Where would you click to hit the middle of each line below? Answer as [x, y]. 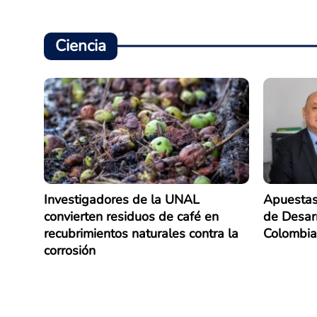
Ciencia [81, 46]
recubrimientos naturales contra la [141, 233]
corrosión [70, 250]
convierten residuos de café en [131, 216]
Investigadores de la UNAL [122, 199]
